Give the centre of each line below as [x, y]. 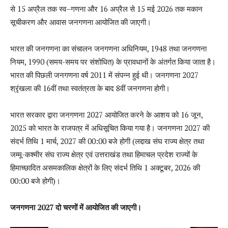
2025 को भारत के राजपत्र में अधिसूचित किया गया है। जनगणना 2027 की [110, 127]
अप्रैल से [122, 8]
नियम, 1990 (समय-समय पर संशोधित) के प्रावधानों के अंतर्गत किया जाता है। [113, 61]
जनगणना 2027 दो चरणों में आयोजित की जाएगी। [76, 207]
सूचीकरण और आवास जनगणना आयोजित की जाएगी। [81, 22]
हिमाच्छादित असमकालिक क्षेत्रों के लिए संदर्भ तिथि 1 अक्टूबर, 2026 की [105, 167]
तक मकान [189, 8]
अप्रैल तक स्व [47, 8]
